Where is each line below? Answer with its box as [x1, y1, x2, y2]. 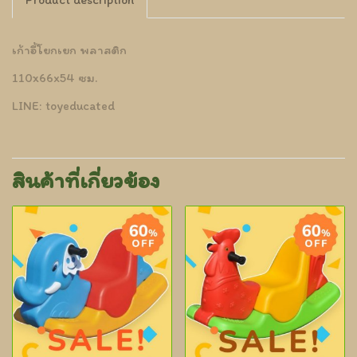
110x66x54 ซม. [12, 70, 97, 85]
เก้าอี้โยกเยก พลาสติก [12, 42, 127, 57]
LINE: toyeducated [12, 98, 115, 113]
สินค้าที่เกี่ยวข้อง [12, 166, 160, 194]
